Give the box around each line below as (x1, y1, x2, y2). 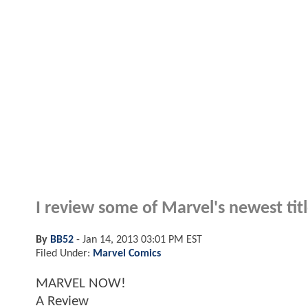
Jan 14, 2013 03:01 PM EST (82, 234, 202, 245)
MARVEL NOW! (36, 276, 126, 291)
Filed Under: (36, 247, 93, 259)
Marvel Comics (93, 247, 161, 259)
